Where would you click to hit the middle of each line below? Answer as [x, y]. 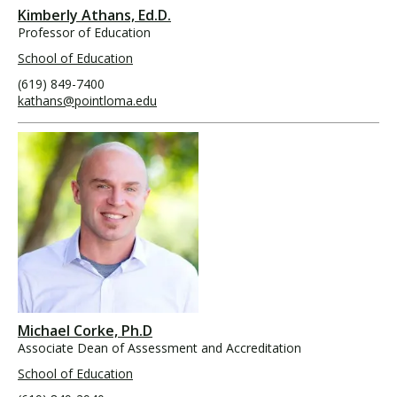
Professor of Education [84, 32]
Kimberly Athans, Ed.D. [94, 15]
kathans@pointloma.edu [87, 101]
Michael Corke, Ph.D [85, 331]
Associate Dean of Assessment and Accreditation [160, 348]
